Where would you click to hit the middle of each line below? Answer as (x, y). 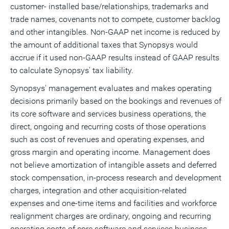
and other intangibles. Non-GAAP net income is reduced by (115, 32)
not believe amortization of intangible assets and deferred (113, 165)
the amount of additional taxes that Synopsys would (104, 45)
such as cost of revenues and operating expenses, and (107, 139)
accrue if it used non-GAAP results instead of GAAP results (115, 58)
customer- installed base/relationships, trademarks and (109, 6)
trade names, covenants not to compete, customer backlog (115, 19)
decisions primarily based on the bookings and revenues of (116, 101)
